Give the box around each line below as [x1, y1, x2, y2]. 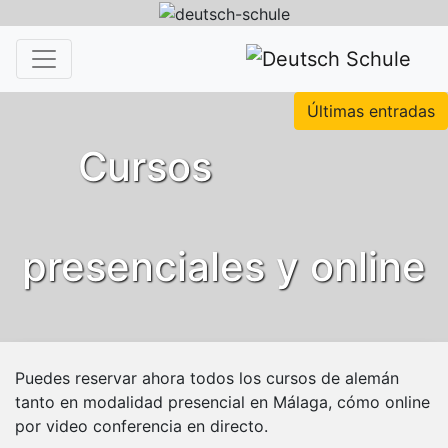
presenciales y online [22, 241, 426, 291]
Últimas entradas [307, 100, 435, 121]
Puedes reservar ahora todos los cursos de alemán [15, 367, 399, 388]
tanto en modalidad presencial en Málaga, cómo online [15, 391, 430, 412]
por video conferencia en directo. [15, 415, 268, 436]
